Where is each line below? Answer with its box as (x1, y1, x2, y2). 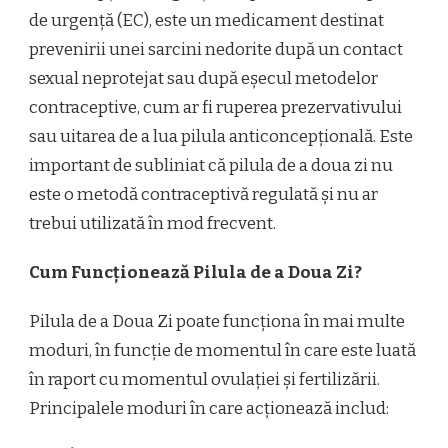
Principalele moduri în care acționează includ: (29, 398, 389, 420)
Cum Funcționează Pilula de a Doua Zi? (29, 262, 362, 284)
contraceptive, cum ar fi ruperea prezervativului (29, 97, 402, 119)
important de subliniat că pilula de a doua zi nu (29, 155, 393, 177)
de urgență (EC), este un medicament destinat (29, 10, 384, 32)
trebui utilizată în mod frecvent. (29, 213, 276, 235)
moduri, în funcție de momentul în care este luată (29, 340, 416, 362)
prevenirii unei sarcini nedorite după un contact (29, 39, 403, 61)
